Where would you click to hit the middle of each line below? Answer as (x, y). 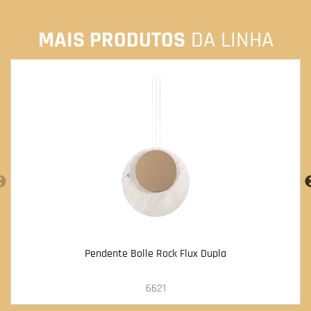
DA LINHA (229, 40)
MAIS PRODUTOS (111, 40)
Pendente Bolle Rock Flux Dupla (155, 253)
